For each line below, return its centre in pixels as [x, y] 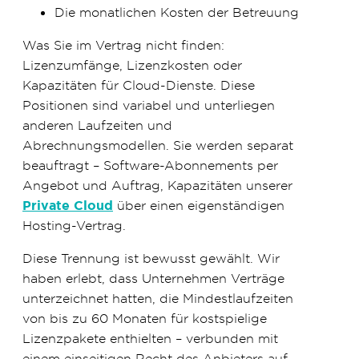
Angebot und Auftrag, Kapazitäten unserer [157, 185]
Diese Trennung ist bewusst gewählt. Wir [151, 258]
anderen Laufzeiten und [97, 125]
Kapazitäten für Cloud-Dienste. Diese [139, 85]
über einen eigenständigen [199, 205]
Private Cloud [68, 205]
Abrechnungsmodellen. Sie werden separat [158, 145]
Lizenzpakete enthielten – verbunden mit [150, 338]
